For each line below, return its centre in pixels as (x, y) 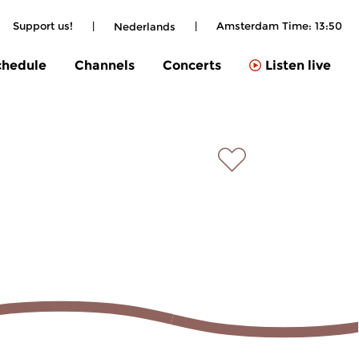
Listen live (298, 66)
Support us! (43, 26)
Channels (105, 65)
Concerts (192, 65)
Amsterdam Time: (266, 26)
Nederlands (145, 26)
